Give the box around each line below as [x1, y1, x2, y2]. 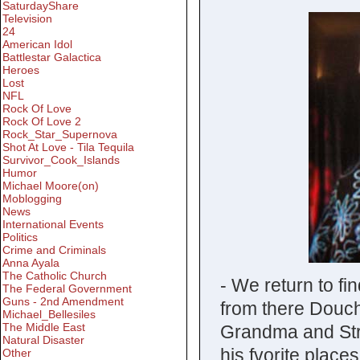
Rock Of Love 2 [2, 115, 81, 129]
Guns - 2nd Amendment [2, 295, 124, 309]
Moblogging [2, 192, 62, 206]
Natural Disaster [2, 333, 84, 347]
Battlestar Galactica [2, 51, 101, 64]
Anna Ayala [2, 256, 59, 270]
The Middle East [2, 321, 85, 334]
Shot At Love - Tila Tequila [2, 141, 134, 154]
